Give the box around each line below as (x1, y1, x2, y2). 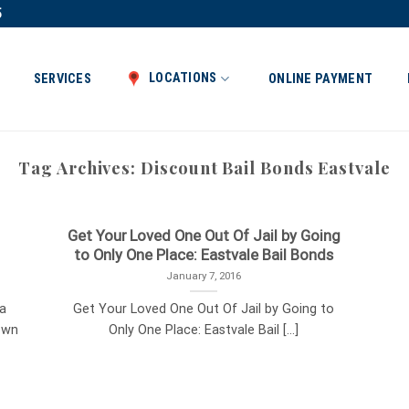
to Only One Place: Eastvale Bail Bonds (74, 246, 334, 264)
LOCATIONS (148, 70, 217, 86)
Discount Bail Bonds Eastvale (141, 156, 391, 179)
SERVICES (33, 70, 91, 87)
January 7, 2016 (166, 268, 242, 282)
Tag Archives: (18, 156, 142, 179)
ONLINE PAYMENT (268, 70, 373, 87)
